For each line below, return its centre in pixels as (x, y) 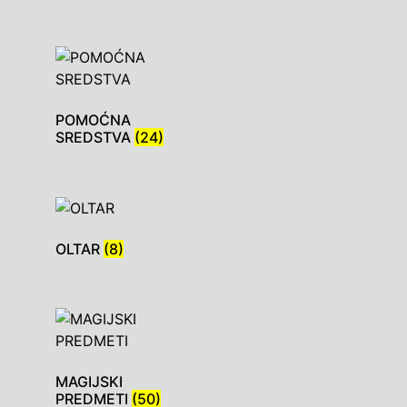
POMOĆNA (93, 119)
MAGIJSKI (89, 382)
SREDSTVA (95, 137)
